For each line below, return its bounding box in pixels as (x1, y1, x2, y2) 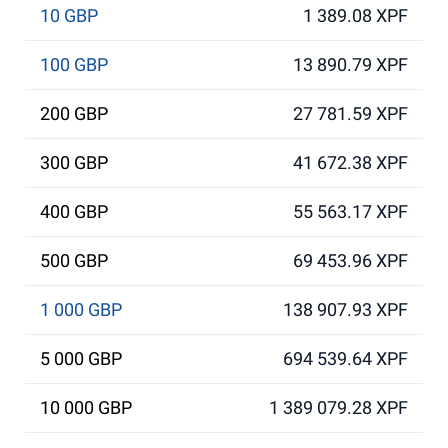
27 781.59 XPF (293, 103, 408, 124)
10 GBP (40, 5, 98, 26)
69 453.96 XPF (293, 250, 408, 271)
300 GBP (40, 152, 108, 173)
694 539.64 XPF (283, 348, 408, 369)
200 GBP (40, 103, 108, 124)
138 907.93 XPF (283, 299, 408, 320)
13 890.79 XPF (293, 54, 408, 75)
